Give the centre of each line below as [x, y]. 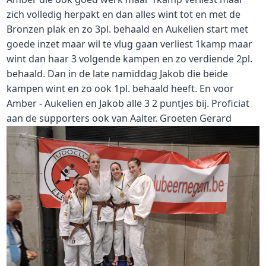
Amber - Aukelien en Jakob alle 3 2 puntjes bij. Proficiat [128, 103]
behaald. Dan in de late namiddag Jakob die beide [117, 74]
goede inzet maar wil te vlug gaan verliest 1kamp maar [129, 44]
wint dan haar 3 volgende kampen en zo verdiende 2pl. [129, 59]
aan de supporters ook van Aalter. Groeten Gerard [119, 118]
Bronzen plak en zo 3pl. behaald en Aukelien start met [127, 29]
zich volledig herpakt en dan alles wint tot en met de [123, 14]
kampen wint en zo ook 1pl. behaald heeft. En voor [120, 88]
